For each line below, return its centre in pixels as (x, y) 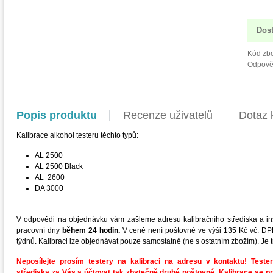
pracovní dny (39, 230)
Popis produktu (57, 115)
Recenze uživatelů (168, 115)
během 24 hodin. (91, 230)
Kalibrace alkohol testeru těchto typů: (77, 135)
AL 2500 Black (59, 166)
